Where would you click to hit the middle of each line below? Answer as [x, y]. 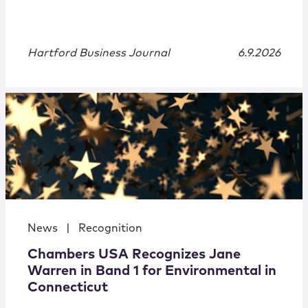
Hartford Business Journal [99, 53]
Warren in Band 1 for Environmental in [152, 271]
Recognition [110, 229]
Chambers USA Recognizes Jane [134, 255]
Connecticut [68, 288]
